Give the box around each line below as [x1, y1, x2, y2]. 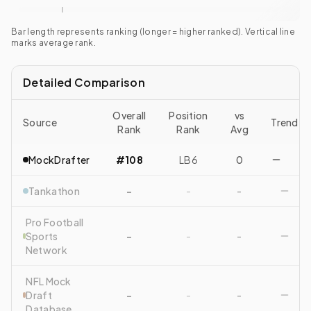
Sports [25, 230, 58, 242]
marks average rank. [11, 37, 96, 48]
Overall [112, 109, 146, 121]
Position [169, 109, 208, 121]
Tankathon [28, 185, 80, 197]
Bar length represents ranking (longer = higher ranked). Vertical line [11, 26, 296, 37]
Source [23, 116, 57, 128]
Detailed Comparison [23, 75, 146, 90]
